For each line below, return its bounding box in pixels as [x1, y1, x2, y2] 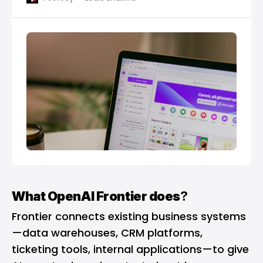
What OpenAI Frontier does [12, 188, 180, 204]
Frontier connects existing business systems [12, 209, 246, 224]
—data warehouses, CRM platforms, [12, 225, 203, 241]
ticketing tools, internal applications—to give [12, 242, 249, 257]
